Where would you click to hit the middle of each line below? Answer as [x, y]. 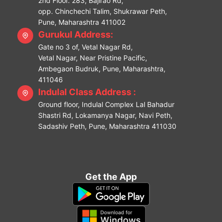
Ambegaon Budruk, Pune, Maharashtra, [102, 68]
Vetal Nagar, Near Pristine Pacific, [93, 57]
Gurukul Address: [76, 34]
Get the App [111, 176]
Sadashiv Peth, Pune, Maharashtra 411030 [107, 126]
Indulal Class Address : [87, 92]
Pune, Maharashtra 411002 [82, 22]
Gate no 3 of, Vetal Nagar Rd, [85, 47]
